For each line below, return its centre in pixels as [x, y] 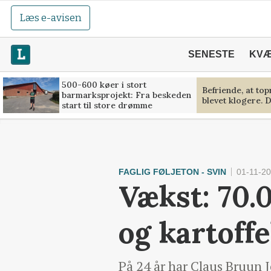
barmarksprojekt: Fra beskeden [126, 95]
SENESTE [211, 54]
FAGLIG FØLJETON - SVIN [172, 172]
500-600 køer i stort [104, 85]
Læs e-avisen [51, 18]
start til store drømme [107, 105]
